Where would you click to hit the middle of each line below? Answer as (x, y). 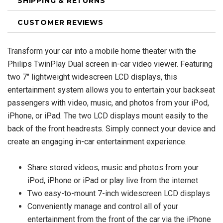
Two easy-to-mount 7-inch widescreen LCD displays (119, 194)
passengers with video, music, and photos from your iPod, (108, 103)
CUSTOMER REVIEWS (60, 23)
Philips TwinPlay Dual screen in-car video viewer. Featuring (110, 64)
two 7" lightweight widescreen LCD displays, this (92, 77)
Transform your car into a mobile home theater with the (102, 51)
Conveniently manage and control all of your (103, 207)
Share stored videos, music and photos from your (113, 168)
